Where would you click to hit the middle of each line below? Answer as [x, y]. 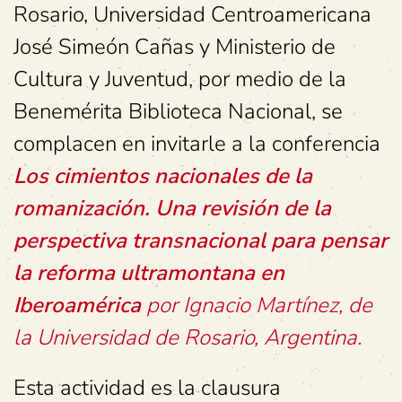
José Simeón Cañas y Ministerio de [175, 47]
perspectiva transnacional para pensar [201, 240]
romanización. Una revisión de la [172, 208]
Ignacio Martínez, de [278, 305]
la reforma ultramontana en [149, 273]
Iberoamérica [80, 305]
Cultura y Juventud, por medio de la [180, 79]
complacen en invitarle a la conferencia [197, 144]
